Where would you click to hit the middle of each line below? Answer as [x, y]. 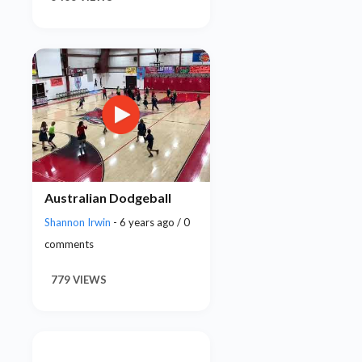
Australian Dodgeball [108, 197]
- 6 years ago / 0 [152, 223]
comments [69, 244]
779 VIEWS [79, 280]
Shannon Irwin [79, 223]
